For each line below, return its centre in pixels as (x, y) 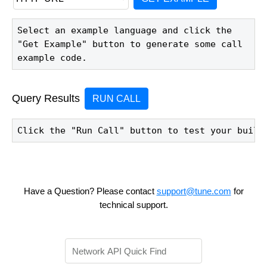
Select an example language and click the (124, 30)
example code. (52, 58)
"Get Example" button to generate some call (130, 44)
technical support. (133, 205)
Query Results (46, 99)
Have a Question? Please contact (90, 191)
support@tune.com (194, 191)
